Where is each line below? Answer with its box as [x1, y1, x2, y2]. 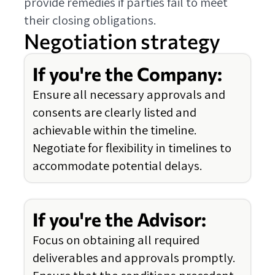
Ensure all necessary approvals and [33, 86, 225, 103]
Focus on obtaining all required [33, 231, 199, 249]
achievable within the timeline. [33, 122, 197, 139]
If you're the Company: [33, 63, 222, 85]
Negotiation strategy [24, 28, 220, 54]
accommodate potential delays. [33, 157, 203, 174]
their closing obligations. [24, 12, 157, 29]
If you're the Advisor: [33, 208, 206, 231]
